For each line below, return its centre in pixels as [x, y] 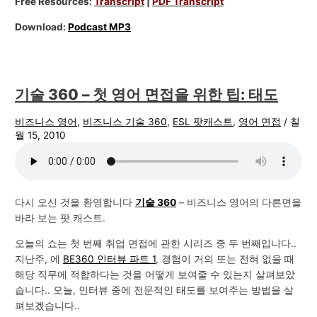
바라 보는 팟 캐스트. [60, 218]
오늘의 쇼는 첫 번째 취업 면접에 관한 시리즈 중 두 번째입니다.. [156, 243]
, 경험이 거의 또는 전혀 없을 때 [225, 259]
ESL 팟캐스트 [203, 122]
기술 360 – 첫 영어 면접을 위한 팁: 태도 [147, 94]
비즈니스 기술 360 [125, 122]
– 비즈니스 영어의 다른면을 [239, 203]
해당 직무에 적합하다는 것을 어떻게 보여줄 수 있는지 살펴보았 [155, 274]
